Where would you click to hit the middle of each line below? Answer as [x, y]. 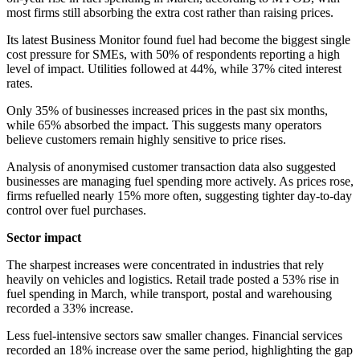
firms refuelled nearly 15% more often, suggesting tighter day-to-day [179, 196]
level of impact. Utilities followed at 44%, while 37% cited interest [174, 69]
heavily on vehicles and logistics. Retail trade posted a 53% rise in [173, 280]
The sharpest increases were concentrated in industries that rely [165, 265]
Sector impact [44, 238]
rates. [20, 84]
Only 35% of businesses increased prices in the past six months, [167, 111]
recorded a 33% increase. [70, 309]
